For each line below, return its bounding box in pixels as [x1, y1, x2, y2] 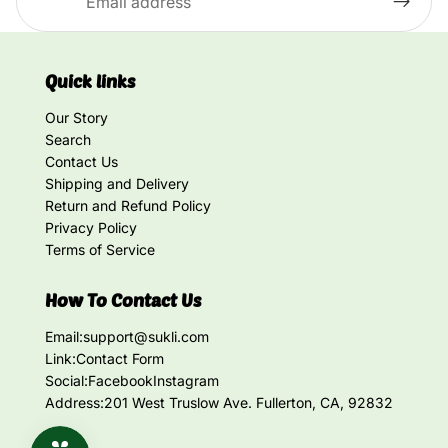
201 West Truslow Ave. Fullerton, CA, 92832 [104, 394, 393, 411]
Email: [45, 328, 83, 345]
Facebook [88, 372, 153, 389]
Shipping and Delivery [45, 175, 189, 192]
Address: [45, 394, 104, 411]
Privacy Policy [45, 219, 137, 236]
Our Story [45, 109, 108, 126]
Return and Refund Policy [45, 197, 211, 214]
